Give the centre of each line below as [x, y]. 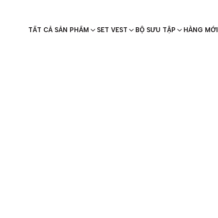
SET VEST [112, 30]
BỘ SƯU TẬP [155, 30]
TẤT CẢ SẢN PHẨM [59, 30]
